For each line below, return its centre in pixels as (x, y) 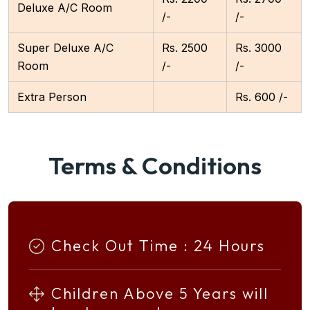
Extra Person (52, 97)
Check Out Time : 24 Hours (158, 245)
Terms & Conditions (155, 165)
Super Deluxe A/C (65, 48)
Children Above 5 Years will (160, 293)
